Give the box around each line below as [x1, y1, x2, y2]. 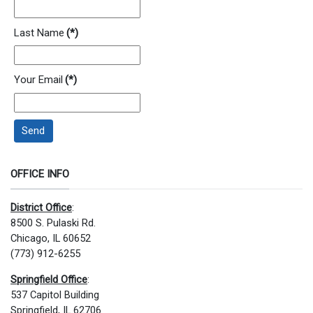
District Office [10, 201, 72, 214]
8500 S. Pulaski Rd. [10, 216, 96, 229]
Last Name [14, 26, 64, 39]
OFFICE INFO [10, 167, 69, 180]
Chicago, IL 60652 [10, 231, 91, 245]
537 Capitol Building [10, 288, 99, 301]
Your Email [14, 73, 63, 87]
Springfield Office [10, 272, 87, 286]
